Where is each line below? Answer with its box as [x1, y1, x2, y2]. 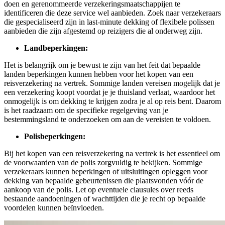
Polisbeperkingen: [24, 132, 85, 141]
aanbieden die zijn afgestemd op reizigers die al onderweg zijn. [4, 27, 202, 36]
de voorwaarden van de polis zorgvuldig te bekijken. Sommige [4, 158, 202, 167]
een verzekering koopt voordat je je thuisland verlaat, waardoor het [4, 88, 215, 97]
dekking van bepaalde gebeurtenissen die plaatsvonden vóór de [4, 176, 203, 185]
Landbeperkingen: [24, 44, 88, 53]
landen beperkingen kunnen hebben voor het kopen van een [4, 70, 193, 79]
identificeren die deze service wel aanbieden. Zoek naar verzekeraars [4, 9, 221, 18]
